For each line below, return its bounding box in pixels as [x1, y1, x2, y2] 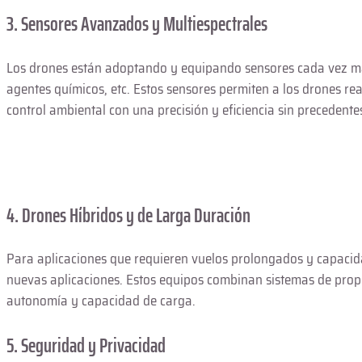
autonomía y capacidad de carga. [6, 290, 196, 312]
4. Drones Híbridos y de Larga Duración [6, 199, 250, 232]
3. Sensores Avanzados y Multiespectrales [6, 7, 267, 40]
